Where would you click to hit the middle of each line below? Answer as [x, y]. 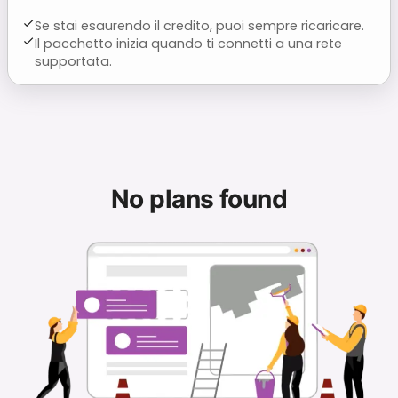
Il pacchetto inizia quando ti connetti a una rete [189, 43]
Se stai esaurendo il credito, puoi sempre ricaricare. [200, 25]
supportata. [74, 61]
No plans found [199, 199]
